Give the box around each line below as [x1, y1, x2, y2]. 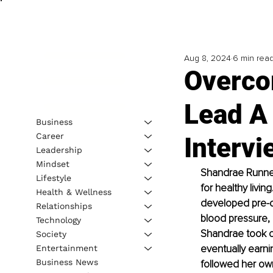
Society [35, 229, 66, 239]
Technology [35, 214, 81, 225]
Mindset [35, 158, 69, 169]
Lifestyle [35, 172, 71, 183]
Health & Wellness [35, 186, 112, 197]
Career [35, 130, 64, 141]
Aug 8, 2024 [183, 53, 231, 64]
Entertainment [35, 243, 97, 253]
